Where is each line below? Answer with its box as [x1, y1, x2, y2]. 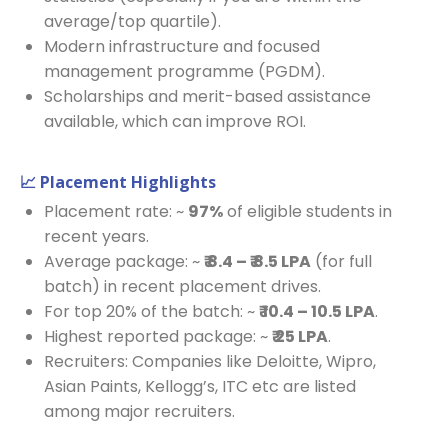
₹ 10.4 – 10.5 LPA [259, 300, 375, 323]
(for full [311, 250, 372, 273]
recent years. [44, 225, 149, 248]
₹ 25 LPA [272, 325, 328, 348]
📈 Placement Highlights [20, 171, 216, 193]
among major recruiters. [44, 400, 235, 423]
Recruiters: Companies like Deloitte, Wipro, [44, 350, 376, 373]
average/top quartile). [44, 10, 221, 33]
